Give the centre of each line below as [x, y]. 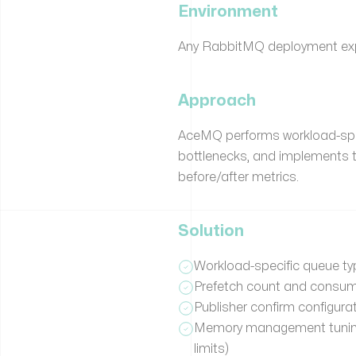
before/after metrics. [238, 177]
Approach [217, 101]
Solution [211, 231]
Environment [228, 12]
